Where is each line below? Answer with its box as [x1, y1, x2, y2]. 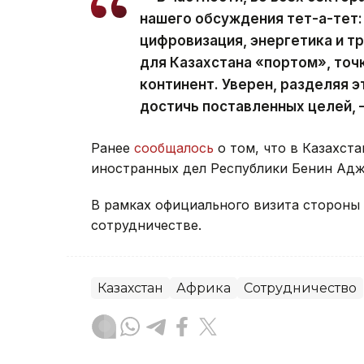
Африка [176, 280, 231, 297]
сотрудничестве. [91, 217, 201, 234]
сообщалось [134, 140, 214, 157]
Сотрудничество [244, 280, 357, 297]
